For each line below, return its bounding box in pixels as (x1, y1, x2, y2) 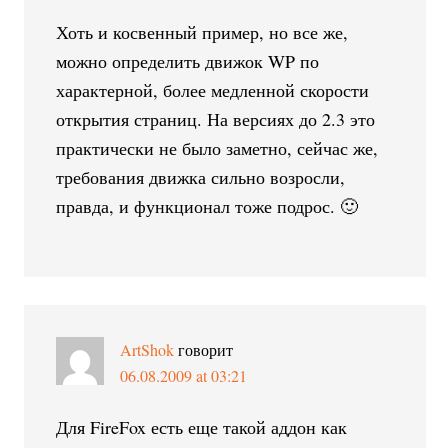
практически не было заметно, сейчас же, (56, 135, 379, 160)
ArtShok (120, 338, 175, 360)
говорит (178, 338, 234, 360)
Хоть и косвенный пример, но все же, (56, 19, 349, 44)
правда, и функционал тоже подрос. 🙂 (56, 193, 359, 218)
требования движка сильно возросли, (56, 164, 346, 189)
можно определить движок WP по (56, 48, 320, 73)
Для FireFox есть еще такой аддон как (56, 414, 348, 439)
